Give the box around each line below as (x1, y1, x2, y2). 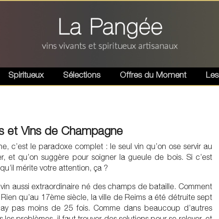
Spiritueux (8, 70, 44, 80)
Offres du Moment (120, 70, 186, 80)
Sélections (63, 70, 100, 80)
